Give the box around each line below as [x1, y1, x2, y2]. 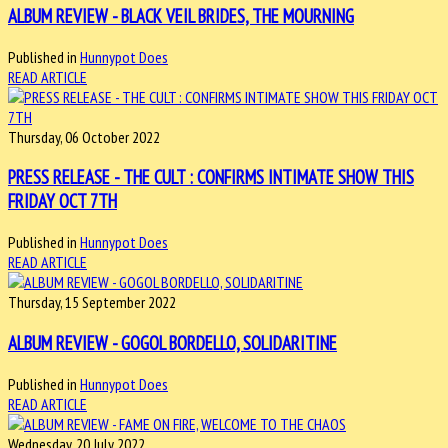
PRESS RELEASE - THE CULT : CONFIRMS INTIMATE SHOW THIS [8, 165, 414, 190]
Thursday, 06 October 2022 [8, 126, 160, 147]
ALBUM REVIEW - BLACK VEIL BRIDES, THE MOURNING [8, 3, 354, 28]
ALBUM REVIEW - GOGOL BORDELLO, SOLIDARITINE [8, 330, 337, 355]
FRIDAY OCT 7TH [8, 189, 117, 214]
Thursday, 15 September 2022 [8, 292, 176, 313]
